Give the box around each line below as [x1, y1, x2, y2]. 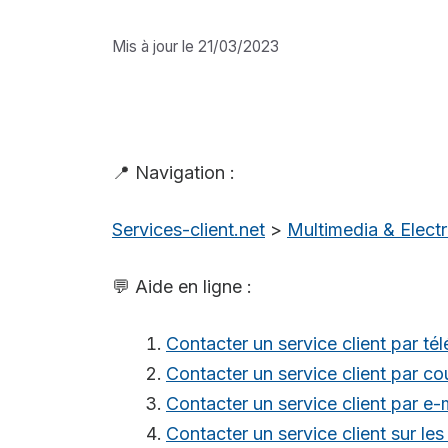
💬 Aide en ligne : [112, 275, 252, 297]
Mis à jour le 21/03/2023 [112, 36, 279, 56]
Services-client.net [112, 218, 265, 240]
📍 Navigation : [112, 161, 235, 183]
